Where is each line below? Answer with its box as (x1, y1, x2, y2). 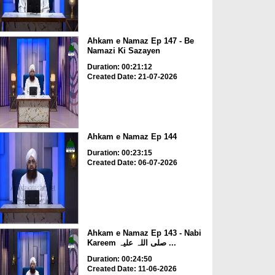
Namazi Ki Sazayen (87, 45, 160, 55)
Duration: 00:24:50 (87, 254, 152, 263)
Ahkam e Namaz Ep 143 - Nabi (87, 228, 201, 238)
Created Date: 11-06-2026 (87, 264, 177, 273)
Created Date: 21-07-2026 (87, 72, 177, 81)
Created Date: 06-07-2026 (87, 158, 177, 168)
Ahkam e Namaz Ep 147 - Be (87, 36, 194, 45)
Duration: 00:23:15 (87, 149, 152, 158)
